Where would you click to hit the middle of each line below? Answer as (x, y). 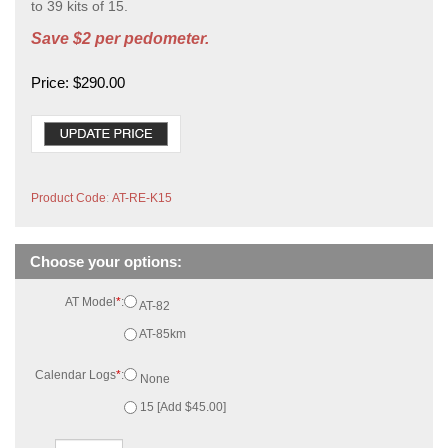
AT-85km (173, 293)
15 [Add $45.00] (193, 348)
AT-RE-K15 (142, 166)
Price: (50, 82)
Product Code (68, 166)
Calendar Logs (74, 325)
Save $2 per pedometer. (120, 38)
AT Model (89, 270)
